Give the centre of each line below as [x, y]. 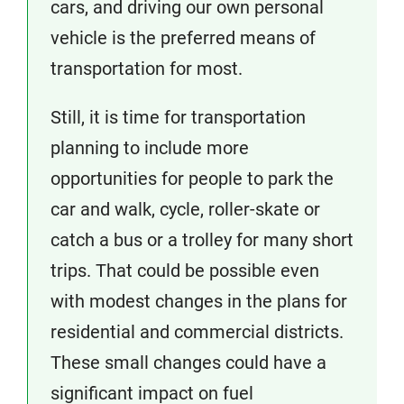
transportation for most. [147, 69]
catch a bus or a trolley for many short [202, 240]
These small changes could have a [188, 363]
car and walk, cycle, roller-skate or [185, 209]
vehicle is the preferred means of [183, 38]
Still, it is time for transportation [178, 117]
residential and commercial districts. [197, 332]
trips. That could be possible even [185, 271]
